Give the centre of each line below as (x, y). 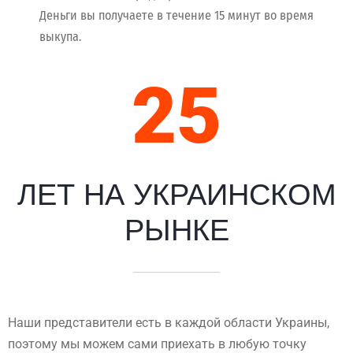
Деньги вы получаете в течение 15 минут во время (176, 15)
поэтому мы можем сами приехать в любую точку (157, 344)
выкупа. (60, 36)
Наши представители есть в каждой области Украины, (169, 322)
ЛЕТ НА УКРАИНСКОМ (176, 194)
